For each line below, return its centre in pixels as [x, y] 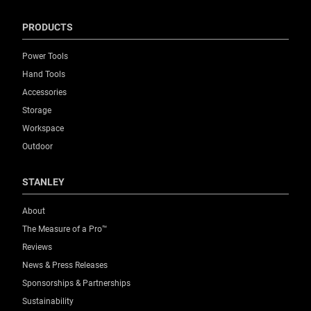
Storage [37, 111]
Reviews [37, 247]
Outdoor [37, 147]
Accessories [44, 93]
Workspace [43, 129]
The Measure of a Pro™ [65, 229]
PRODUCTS [48, 27]
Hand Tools [44, 75]
